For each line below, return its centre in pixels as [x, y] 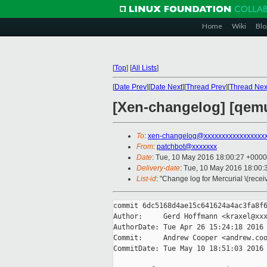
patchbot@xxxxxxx [187, 147]
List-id [146, 179]
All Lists [144, 68]
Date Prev [131, 87]
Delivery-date [158, 168]
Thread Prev [206, 87]
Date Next [166, 87]
